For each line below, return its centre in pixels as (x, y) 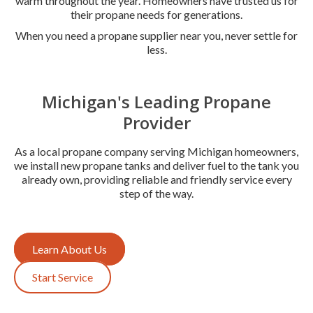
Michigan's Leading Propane (156, 101)
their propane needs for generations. (156, 14)
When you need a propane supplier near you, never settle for (156, 35)
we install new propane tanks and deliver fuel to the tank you (156, 165)
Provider (156, 122)
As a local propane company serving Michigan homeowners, (156, 151)
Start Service (63, 277)
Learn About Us (70, 249)
